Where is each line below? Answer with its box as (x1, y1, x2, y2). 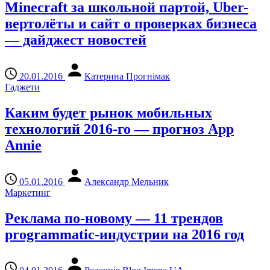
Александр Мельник (84, 176, 169, 187)
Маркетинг (5, 187, 51, 198)
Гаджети (5, 81, 40, 92)
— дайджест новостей (5, 31, 146, 48)
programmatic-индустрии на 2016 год (5, 226, 244, 242)
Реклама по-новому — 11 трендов (5, 210, 223, 226)
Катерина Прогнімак (84, 71, 170, 81)
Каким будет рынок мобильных (5, 104, 212, 121)
